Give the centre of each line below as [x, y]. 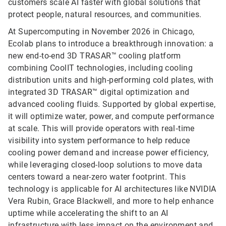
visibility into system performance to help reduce [99, 141]
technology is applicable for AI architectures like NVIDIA [112, 189]
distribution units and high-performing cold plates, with [111, 80]
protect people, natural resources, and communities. [105, 15]
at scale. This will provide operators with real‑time [101, 129]
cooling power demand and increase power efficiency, [108, 153]
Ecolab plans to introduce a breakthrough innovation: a [111, 44]
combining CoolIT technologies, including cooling [101, 68]
